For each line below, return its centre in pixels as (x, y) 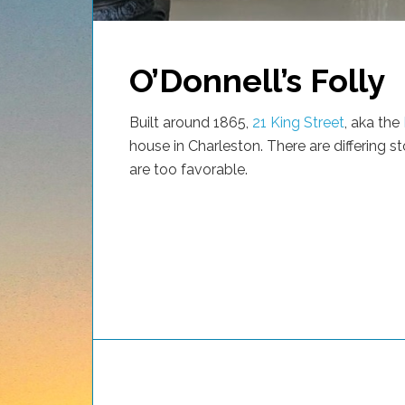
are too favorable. (188, 169)
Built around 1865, (191, 122)
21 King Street (298, 122)
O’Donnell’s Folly (257, 80)
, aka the (374, 122)
